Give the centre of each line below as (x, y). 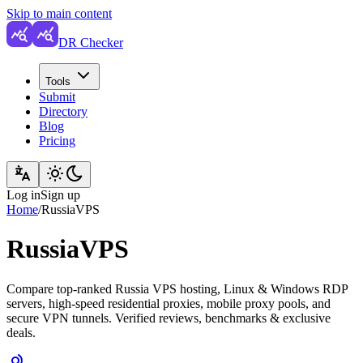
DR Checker (91, 43)
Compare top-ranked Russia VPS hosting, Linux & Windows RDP (177, 288)
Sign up (60, 195)
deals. (21, 332)
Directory (63, 111)
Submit (57, 97)
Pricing (57, 141)
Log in (23, 195)
